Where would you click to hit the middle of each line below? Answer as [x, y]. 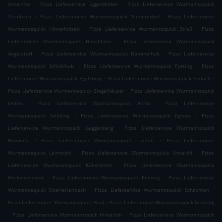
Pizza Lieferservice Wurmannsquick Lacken [97, 140]
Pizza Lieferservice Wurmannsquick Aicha [94, 103]
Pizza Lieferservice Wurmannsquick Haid [56, 202]
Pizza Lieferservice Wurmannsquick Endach [159, 79]
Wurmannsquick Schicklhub [41, 66]
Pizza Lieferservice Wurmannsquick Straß [141, 29]
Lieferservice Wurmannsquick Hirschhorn [60, 41]
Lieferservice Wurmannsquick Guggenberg [60, 128]
